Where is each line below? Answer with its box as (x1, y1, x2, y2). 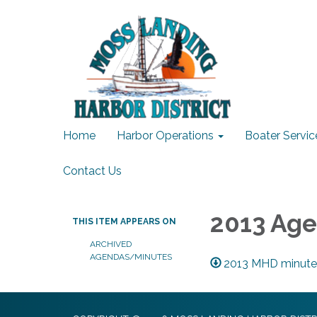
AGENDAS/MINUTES (90, 252, 172, 262)
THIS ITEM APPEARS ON (72, 217, 176, 226)
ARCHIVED (90, 239, 132, 249)
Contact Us (63, 164, 122, 178)
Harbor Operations (117, 129, 214, 142)
